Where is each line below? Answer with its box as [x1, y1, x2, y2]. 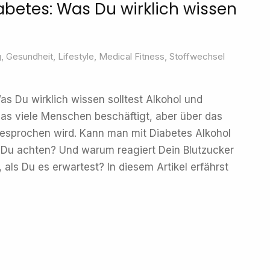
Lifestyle [58, 51, 94, 62]
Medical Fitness [99, 51, 165, 62]
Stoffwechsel [169, 51, 225, 62]
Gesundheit [6, 51, 53, 62]
